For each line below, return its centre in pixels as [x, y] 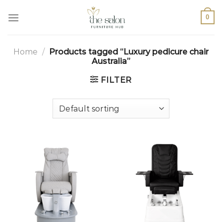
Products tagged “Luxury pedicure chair [128, 52]
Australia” [111, 61]
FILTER [116, 80]
